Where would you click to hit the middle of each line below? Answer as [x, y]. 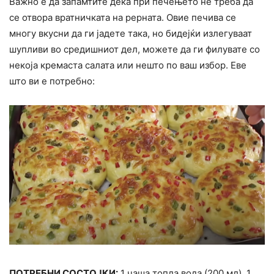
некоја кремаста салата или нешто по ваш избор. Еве [128, 65]
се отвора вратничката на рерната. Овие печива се [123, 17]
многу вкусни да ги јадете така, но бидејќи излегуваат [131, 33]
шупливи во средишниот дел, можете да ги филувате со [135, 49]
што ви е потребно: [52, 81]
